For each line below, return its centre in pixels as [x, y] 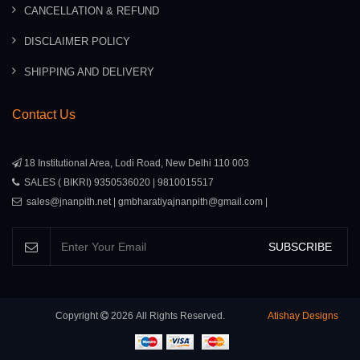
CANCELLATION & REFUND [92, 10]
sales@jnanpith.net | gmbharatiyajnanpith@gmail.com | [147, 201]
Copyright [78, 315]
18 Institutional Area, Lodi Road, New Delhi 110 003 [135, 163]
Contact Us [44, 114]
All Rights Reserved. [180, 315]
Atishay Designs [303, 315]
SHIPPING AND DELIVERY [89, 72]
